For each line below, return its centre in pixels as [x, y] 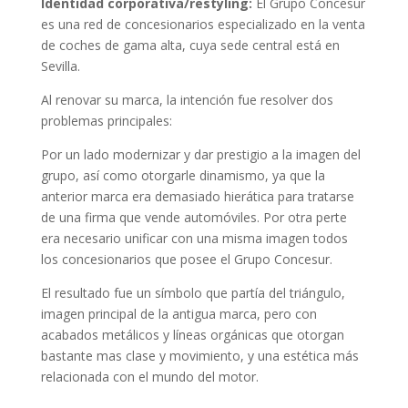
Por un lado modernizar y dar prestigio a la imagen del [200, 155]
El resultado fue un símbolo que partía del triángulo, [193, 293]
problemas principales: [106, 121]
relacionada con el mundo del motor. [149, 377]
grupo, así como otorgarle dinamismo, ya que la [183, 176]
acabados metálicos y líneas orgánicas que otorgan [192, 335]
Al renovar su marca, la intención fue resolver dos [187, 100]
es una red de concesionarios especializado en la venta [203, 25]
